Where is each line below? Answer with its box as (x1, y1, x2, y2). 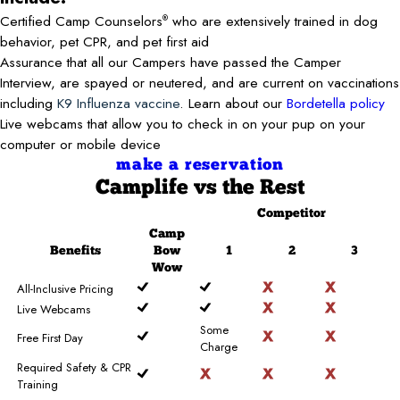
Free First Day (16, 329, 83, 346)
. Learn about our (179, 92, 287, 113)
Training (16, 375, 58, 393)
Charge (199, 337, 237, 355)
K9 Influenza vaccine (57, 92, 179, 113)
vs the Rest (194, 177, 304, 199)
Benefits (49, 244, 101, 258)
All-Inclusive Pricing (16, 279, 113, 297)
